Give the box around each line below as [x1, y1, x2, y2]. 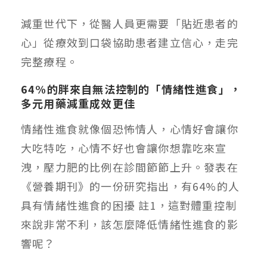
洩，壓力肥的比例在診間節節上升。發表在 [21, 159, 238, 175]
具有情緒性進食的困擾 [21, 197, 135, 213]
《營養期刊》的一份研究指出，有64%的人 [21, 178, 240, 194]
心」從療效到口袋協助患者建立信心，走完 [21, 34, 238, 50]
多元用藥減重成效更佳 [21, 95, 135, 111]
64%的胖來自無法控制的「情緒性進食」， [21, 80, 242, 97]
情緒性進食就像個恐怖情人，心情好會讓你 [21, 120, 238, 136]
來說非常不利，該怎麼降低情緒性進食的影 [21, 216, 238, 232]
